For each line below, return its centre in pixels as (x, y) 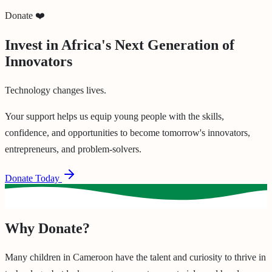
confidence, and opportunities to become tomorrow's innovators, (127, 132)
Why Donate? (47, 228)
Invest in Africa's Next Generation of (120, 45)
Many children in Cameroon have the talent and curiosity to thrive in (135, 257)
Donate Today (33, 178)
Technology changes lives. (56, 90)
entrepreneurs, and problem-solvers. (73, 149)
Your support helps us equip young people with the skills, (114, 116)
